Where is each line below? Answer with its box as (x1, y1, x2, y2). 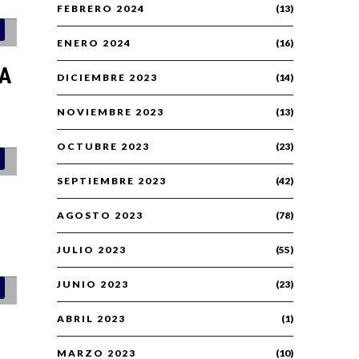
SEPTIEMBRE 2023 (57, 175, 167, 188)
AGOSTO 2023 (57, 209, 143, 222)
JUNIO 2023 (57, 278, 129, 291)
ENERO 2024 (57, 37, 131, 50)
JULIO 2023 (57, 244, 127, 256)
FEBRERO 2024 (57, 2, 145, 15)
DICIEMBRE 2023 (57, 71, 158, 84)
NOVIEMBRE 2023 (57, 106, 164, 119)
